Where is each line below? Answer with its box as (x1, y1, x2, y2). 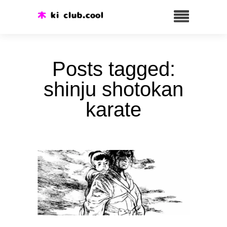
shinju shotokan (44, 78, 183, 100)
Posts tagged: (52, 58, 175, 80)
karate (86, 98, 141, 121)
